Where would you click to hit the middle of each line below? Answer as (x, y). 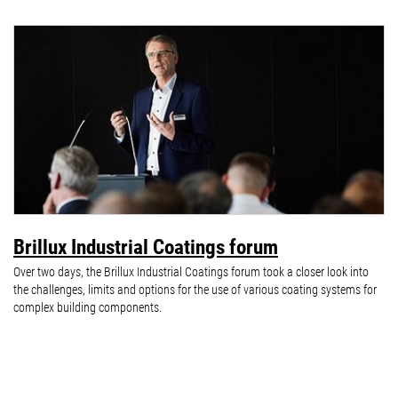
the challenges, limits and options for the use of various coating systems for (195, 290)
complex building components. (88, 308)
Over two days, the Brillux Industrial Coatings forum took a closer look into (191, 272)
